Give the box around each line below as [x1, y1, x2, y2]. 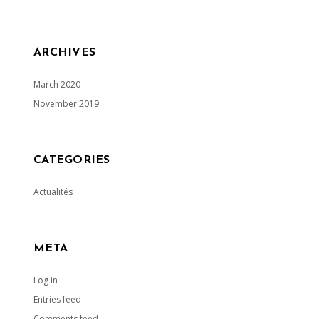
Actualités [33, 186, 73, 198]
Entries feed [33, 293, 82, 305]
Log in [33, 274, 58, 286]
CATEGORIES [33, 155, 110, 166]
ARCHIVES [33, 47, 96, 58]
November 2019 [33, 98, 100, 110]
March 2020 [33, 78, 81, 90]
